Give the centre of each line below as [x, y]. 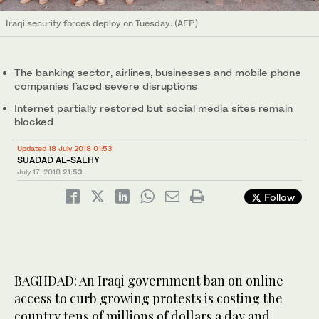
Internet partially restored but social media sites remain [153, 108]
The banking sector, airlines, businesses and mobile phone [158, 73]
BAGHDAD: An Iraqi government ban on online [149, 281]
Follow [278, 197]
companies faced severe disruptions [106, 86]
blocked [34, 122]
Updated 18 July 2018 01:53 [65, 148]
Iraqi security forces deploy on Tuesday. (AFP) [102, 23]
